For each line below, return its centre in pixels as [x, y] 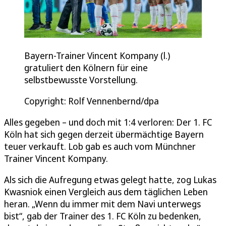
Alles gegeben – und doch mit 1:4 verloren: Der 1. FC [108, 122]
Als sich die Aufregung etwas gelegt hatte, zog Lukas [110, 179]
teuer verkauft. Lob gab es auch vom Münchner [100, 146]
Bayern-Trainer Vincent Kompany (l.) [97, 55]
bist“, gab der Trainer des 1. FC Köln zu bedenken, [103, 216]
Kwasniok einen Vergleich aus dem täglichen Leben [106, 191]
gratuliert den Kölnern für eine [86, 67]
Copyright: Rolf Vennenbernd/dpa [92, 101]
